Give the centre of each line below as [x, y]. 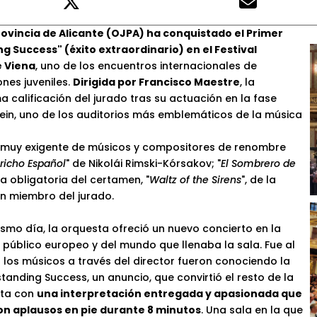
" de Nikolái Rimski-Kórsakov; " [143, 164]
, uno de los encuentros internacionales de [146, 66]
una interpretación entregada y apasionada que [169, 294]
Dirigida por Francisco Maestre [156, 82]
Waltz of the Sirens [195, 180]
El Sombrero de [258, 164]
